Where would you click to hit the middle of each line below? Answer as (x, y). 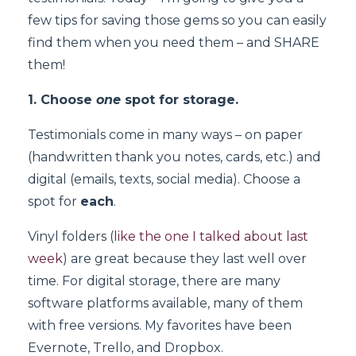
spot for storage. (180, 99)
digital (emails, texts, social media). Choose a (164, 179)
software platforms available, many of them (165, 303)
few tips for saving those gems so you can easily (177, 20)
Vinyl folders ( (71, 236)
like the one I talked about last (211, 236)
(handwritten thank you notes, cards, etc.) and (174, 157)
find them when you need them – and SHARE (174, 42)
